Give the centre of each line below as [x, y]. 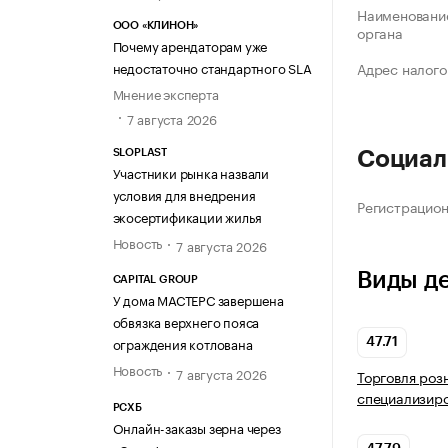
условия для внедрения [184, 194]
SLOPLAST [139, 153]
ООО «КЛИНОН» [155, 25]
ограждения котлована [182, 343]
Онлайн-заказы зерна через [196, 426]
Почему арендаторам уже [190, 44]
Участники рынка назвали [190, 172]
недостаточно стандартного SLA [212, 66]
